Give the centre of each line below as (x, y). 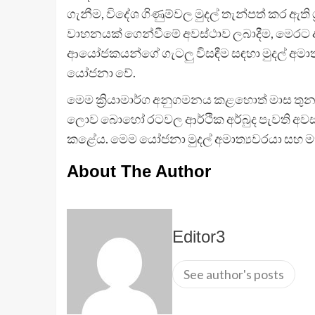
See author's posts (233, 275)
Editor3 (198, 237)
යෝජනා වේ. (101, 73)
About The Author (139, 172)
